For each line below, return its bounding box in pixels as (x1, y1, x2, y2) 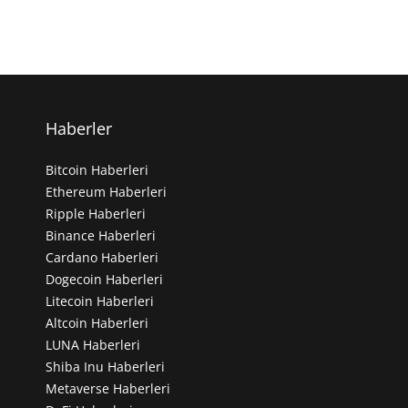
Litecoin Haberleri (46, 291, 155, 310)
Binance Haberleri (46, 226, 157, 244)
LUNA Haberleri (46, 335, 141, 353)
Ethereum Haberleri (46, 182, 168, 200)
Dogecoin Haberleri (46, 270, 164, 288)
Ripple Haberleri (46, 204, 147, 222)
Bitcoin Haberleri (46, 160, 149, 178)
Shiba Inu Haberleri (46, 357, 166, 375)
